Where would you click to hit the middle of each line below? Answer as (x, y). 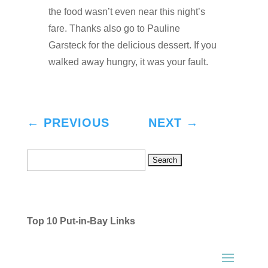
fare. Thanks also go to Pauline (114, 28)
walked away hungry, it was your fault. (128, 62)
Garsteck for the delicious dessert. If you (132, 45)
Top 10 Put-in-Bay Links (81, 221)
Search (41, 157)
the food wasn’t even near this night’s (127, 11)
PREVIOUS (76, 122)
